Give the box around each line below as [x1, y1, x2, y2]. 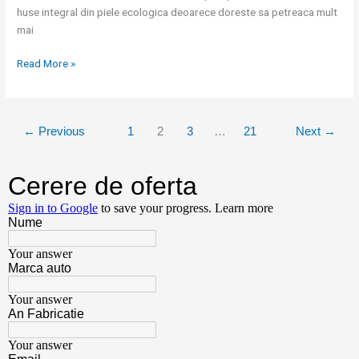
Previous [35, 124, 86, 138]
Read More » [17, 57, 76, 71]
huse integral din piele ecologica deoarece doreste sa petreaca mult [17, 5, 338, 18]
